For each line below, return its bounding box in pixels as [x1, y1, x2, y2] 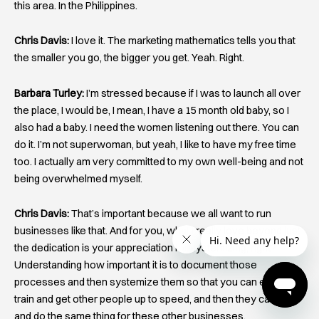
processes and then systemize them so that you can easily [14, 276, 287, 289]
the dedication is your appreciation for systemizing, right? [14, 241, 276, 255]
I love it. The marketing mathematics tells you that [69, 34, 296, 48]
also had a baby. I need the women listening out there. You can [14, 120, 299, 134]
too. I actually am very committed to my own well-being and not [14, 155, 303, 168]
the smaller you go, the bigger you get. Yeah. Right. [14, 51, 244, 65]
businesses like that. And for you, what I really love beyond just [14, 224, 300, 238]
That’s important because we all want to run [69, 207, 271, 221]
